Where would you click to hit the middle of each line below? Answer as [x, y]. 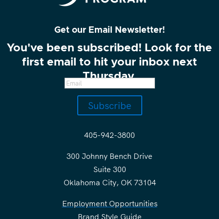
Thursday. [109, 77]
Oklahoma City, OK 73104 [109, 182]
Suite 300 [109, 169]
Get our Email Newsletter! [109, 30]
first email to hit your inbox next [109, 62]
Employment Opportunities [109, 203]
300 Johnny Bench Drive [109, 156]
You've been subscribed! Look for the [109, 48]
